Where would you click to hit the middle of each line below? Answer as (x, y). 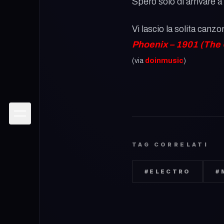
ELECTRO (170, 171)
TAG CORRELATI (170, 144)
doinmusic (164, 60)
